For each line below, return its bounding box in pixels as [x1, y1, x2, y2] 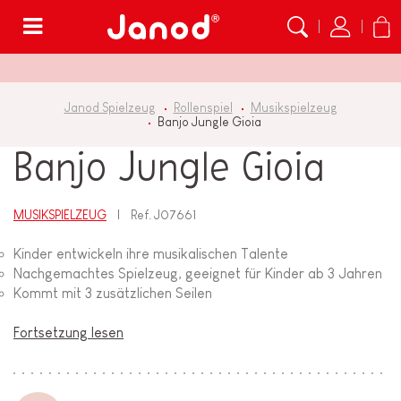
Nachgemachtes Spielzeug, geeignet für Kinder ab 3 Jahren [13, 266, 382, 282]
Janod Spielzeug [64, 100, 156, 115]
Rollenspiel [173, 100, 233, 115]
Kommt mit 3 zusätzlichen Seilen [13, 286, 212, 302]
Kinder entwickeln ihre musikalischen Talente [13, 246, 288, 262]
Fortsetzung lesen [13, 325, 124, 341]
